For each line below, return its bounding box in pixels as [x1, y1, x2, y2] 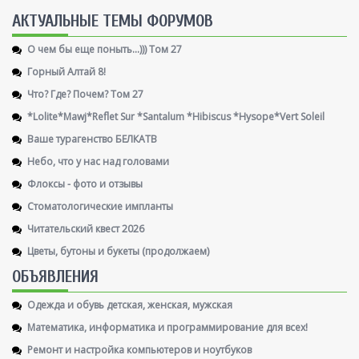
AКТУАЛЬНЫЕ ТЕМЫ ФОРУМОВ [12, 10, 213, 30]
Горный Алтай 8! [27, 63, 106, 79]
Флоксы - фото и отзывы [27, 175, 143, 191]
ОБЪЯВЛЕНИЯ [12, 266, 99, 286]
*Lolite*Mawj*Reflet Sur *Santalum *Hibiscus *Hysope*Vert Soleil [27, 107, 325, 123]
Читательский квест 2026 [27, 220, 144, 236]
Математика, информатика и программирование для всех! [27, 318, 308, 334]
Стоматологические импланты [27, 197, 173, 213]
